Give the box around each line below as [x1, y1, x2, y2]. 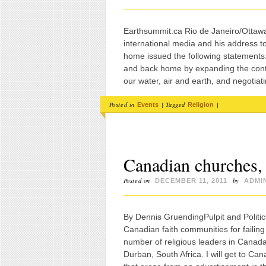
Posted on [123, 176, 153, 185]
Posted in [109, 100, 137, 109]
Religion [188, 101, 214, 109]
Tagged [165, 100, 188, 109]
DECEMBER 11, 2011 [155, 176, 228, 184]
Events [137, 101, 159, 109]
